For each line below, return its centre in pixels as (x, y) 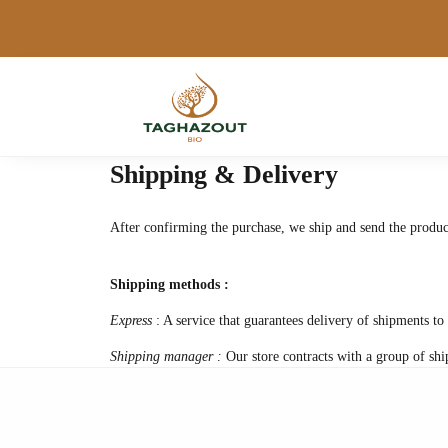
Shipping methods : (169, 284)
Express (133, 320)
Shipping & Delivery (224, 174)
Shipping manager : (168, 356)
